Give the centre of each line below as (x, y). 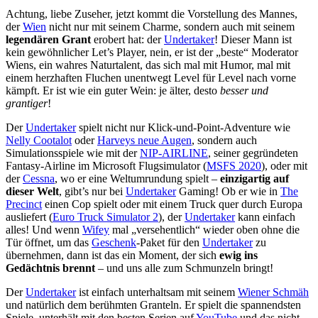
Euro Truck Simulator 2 (105, 216)
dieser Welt (32, 191)
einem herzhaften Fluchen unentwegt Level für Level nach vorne (151, 77)
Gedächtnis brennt (50, 268)
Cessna (39, 178)
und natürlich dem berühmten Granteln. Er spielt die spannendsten (153, 305)
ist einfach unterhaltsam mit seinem (157, 292)
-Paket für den (169, 242)
